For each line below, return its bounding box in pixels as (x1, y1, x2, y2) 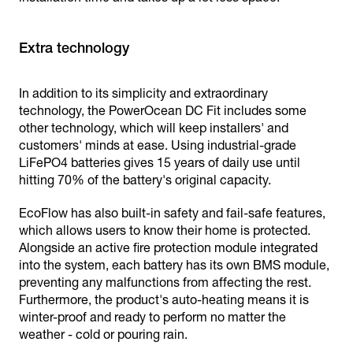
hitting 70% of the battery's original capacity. (19, 173, 271, 188)
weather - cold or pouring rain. (19, 327, 188, 342)
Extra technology (19, 39, 129, 56)
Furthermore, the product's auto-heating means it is (19, 292, 309, 307)
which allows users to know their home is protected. (19, 223, 310, 238)
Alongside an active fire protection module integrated (19, 240, 318, 255)
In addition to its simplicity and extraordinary (19, 86, 268, 101)
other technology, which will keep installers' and (19, 121, 288, 136)
